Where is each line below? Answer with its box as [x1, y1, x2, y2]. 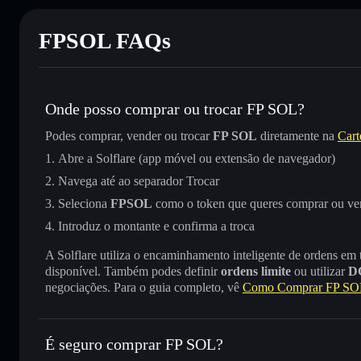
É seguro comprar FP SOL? [45, 334, 223, 353]
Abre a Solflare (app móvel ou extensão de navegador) [58, 151, 335, 165]
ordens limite [221, 263, 291, 278]
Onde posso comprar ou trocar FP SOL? [45, 99, 305, 118]
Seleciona [58, 196, 110, 210]
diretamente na [257, 128, 338, 143]
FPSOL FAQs [39, 27, 171, 53]
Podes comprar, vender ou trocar [45, 128, 213, 143]
